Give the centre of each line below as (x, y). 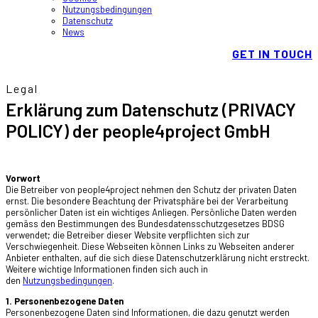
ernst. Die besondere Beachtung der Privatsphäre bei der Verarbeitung (147, 201)
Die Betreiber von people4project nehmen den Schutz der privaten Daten (151, 190)
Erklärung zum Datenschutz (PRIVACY (151, 109)
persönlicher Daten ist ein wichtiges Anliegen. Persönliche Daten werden (151, 212)
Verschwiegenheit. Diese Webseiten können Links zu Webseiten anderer (150, 246)
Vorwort (23, 178)
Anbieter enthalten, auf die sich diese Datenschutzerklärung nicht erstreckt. (158, 258)
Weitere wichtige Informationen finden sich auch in (107, 269)
